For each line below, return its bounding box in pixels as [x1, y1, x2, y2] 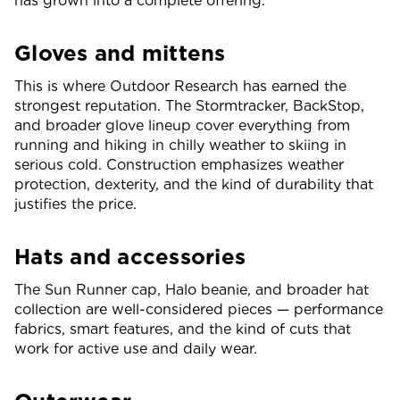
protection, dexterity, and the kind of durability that [14, 175, 373, 193]
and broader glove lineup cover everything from [14, 116, 350, 134]
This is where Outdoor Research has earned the [14, 77, 346, 95]
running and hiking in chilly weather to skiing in [14, 136, 346, 154]
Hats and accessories [14, 243, 246, 270]
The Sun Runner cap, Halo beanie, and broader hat [14, 280, 369, 298]
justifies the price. [14, 195, 137, 212]
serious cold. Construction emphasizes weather [14, 155, 344, 173]
